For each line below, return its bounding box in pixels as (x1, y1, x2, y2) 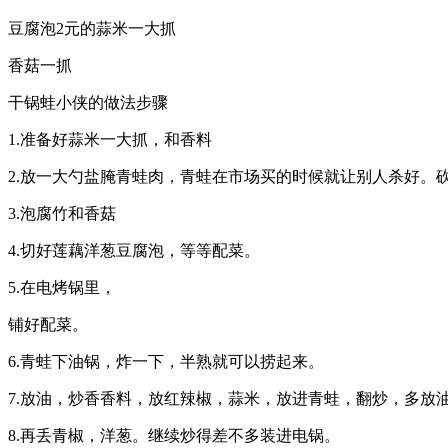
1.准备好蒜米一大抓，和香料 (8, 130, 212, 148)
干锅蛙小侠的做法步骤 (8, 93, 168, 111)
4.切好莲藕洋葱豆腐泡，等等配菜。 (8, 241, 260, 259)
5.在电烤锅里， (8, 278, 116, 296)
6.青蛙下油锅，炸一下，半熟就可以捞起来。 (8, 352, 324, 370)
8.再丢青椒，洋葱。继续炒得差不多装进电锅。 (8, 426, 340, 444)
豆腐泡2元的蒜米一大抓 (8, 19, 176, 37)
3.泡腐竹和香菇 (8, 204, 116, 222)
